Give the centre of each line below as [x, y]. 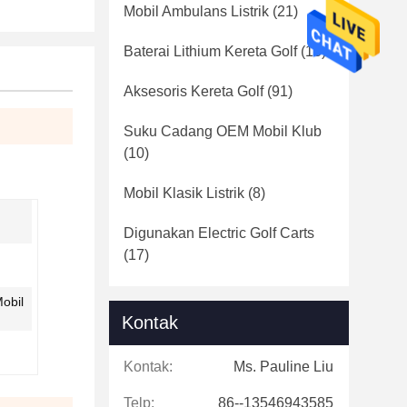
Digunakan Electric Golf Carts [219, 233]
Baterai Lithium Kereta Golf [210, 51]
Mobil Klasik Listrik [184, 193]
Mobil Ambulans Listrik [196, 11]
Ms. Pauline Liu [283, 367]
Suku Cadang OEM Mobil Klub [223, 131]
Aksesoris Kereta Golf [194, 91]
